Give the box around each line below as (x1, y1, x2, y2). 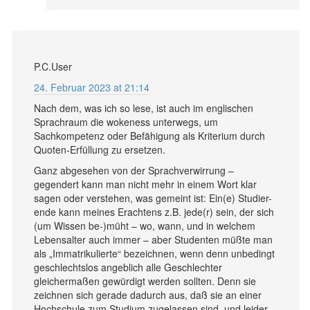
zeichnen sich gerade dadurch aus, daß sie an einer (34, 287, 262, 302)
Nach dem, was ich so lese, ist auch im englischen (34, 100, 253, 115)
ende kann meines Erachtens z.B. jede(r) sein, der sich (34, 204, 274, 219)
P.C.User (34, 59, 72, 73)
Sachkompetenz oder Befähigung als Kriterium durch (34, 128, 265, 143)
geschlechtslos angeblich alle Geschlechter (34, 259, 222, 274)
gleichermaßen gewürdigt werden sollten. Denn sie (34, 273, 256, 288)
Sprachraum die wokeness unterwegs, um (34, 114, 218, 129)
